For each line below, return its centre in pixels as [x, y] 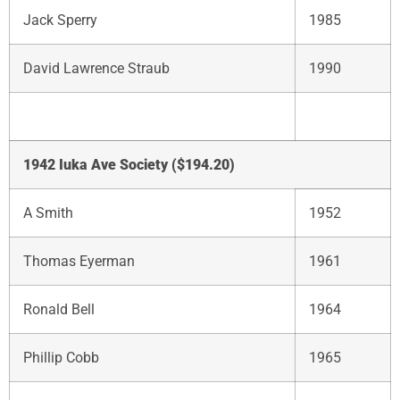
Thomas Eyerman [79, 261]
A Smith [48, 212]
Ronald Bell [59, 309]
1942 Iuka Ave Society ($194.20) [129, 164]
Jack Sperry [60, 20]
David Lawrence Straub [96, 68]
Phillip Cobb [61, 357]
